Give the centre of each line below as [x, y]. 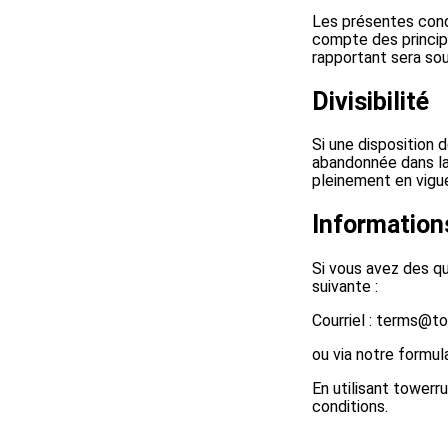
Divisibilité [370, 101]
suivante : [345, 286]
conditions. [350, 406]
